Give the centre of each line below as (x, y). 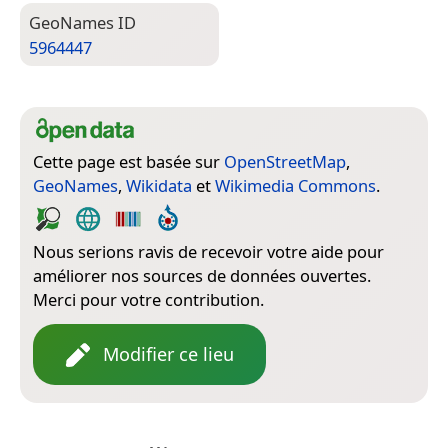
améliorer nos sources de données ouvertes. (202, 276)
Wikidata (159, 186)
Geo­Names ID (82, 23)
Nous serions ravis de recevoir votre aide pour (208, 252)
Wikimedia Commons (295, 186)
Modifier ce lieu (168, 354)
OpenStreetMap (285, 162)
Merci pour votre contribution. (148, 300)
